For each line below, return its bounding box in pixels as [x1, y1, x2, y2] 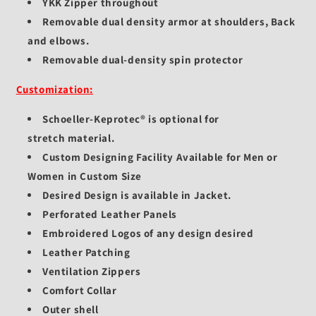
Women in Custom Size [28, 169, 142, 183]
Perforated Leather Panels [42, 207, 177, 221]
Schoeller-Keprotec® [42, 112, 146, 126]
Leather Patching [42, 245, 130, 260]
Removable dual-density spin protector [42, 53, 243, 67]
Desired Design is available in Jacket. [42, 188, 231, 202]
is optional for [148, 112, 220, 126]
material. [67, 131, 115, 145]
